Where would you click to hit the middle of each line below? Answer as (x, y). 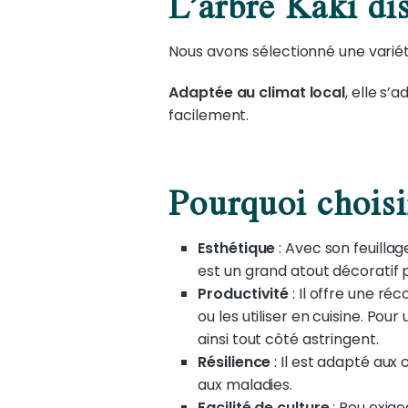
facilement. (209, 115)
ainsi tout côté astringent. (288, 339)
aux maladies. (245, 385)
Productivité (244, 294)
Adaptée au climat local (257, 92)
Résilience (235, 362)
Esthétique (237, 248)
